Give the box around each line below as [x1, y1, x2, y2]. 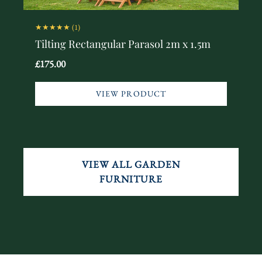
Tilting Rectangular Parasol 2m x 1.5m [35, 37, 211, 51]
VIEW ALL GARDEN [81, 158, 181, 171]
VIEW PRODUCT [95, 88, 167, 99]
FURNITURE [99, 173, 163, 186]
